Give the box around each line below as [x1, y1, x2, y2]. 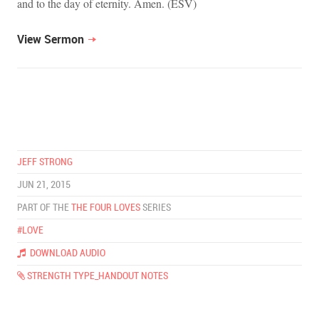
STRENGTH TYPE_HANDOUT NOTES [25, 271, 168, 282]
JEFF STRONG [17, 156, 73, 167]
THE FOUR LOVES [71, 202, 140, 213]
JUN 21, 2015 [17, 179, 70, 190]
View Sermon [17, 31, 84, 47]
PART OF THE [17, 202, 71, 213]
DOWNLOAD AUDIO [26, 248, 105, 259]
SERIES [140, 202, 171, 213]
